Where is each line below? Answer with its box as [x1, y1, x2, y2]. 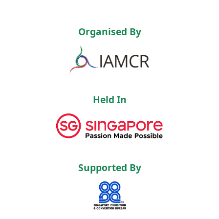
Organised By [78, 24, 141, 38]
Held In [92, 92, 127, 106]
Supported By [78, 160, 141, 174]
